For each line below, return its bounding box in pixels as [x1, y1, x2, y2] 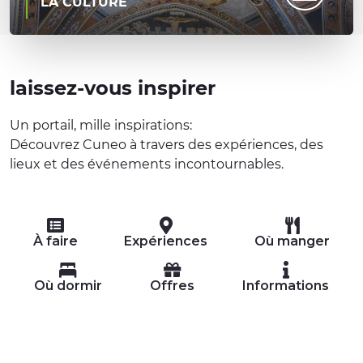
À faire [32, 233, 78, 249]
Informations [242, 278, 330, 293]
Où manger [254, 233, 331, 249]
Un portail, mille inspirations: [10, 117, 192, 133]
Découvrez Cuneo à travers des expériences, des [10, 137, 323, 152]
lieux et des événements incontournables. [10, 156, 284, 172]
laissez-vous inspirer [10, 76, 216, 100]
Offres [149, 278, 194, 293]
